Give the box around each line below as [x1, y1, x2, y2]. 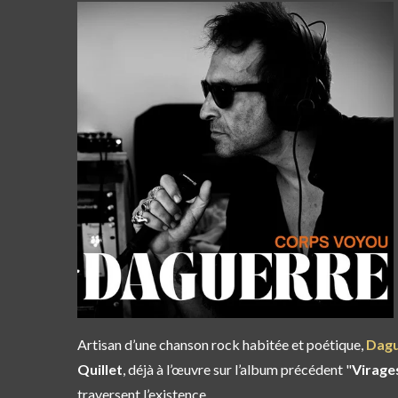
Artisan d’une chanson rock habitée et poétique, [77, 336, 366, 354]
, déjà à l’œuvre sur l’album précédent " [123, 361, 352, 378]
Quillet [77, 361, 123, 378]
